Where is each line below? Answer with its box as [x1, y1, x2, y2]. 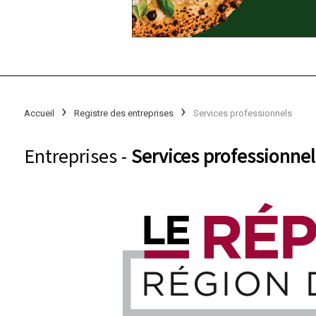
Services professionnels [193, 107, 292, 119]
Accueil [23, 107, 54, 119]
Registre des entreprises [73, 107, 174, 119]
